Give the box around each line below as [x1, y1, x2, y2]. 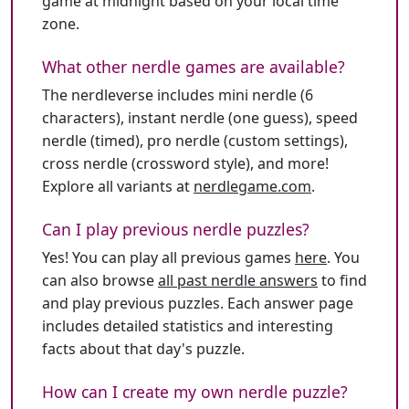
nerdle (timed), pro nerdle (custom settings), [42, 131, 348, 151]
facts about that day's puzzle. [42, 339, 245, 359]
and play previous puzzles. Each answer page [42, 293, 353, 313]
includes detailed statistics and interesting [42, 316, 333, 336]
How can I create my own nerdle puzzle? [42, 381, 348, 403]
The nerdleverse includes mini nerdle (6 [42, 85, 313, 105]
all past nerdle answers [158, 270, 318, 290]
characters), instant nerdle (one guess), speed [42, 108, 358, 128]
